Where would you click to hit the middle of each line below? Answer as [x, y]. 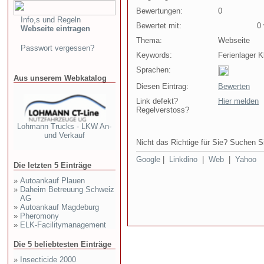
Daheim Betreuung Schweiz [67, 189]
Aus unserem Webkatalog [60, 78]
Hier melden [238, 101]
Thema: [149, 40]
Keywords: [154, 55]
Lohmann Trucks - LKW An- [65, 126]
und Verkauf [65, 135]
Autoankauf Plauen [52, 181]
